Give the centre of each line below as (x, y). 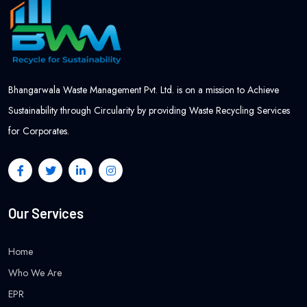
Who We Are (35, 272)
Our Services (46, 213)
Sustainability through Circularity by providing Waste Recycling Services (149, 110)
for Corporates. (39, 131)
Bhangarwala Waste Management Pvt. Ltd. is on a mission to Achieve (144, 89)
